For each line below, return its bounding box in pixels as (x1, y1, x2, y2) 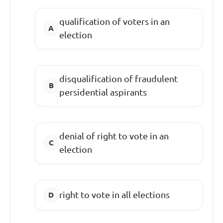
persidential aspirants (59, 87, 147, 98)
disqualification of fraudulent (59, 74, 178, 84)
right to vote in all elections (59, 190, 170, 200)
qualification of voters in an (59, 16, 170, 27)
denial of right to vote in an (59, 131, 169, 141)
